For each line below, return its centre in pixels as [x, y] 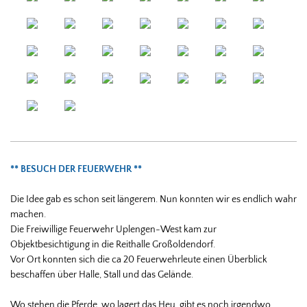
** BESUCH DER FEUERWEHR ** [76, 169]
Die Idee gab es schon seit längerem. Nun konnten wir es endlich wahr [153, 199]
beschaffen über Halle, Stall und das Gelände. [102, 274]
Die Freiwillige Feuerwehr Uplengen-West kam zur [113, 229]
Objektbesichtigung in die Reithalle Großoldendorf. [113, 244]
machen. [28, 214]
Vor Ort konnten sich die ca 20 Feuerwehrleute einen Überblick [139, 259]
